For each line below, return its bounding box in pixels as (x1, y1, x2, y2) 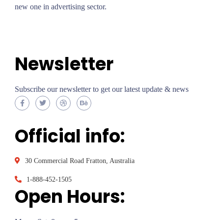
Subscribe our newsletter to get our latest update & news (15, 84, 189, 93)
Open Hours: (15, 184, 125, 209)
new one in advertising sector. (15, 2, 107, 11)
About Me (25, 21, 56, 29)
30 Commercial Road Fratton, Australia (25, 157, 135, 165)
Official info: (15, 123, 125, 149)
